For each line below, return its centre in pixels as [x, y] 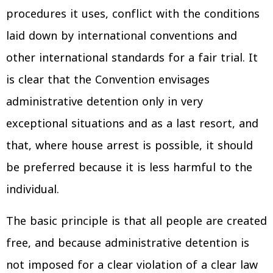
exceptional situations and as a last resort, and [132, 123]
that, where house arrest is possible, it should [129, 145]
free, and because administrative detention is [128, 243]
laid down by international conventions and [122, 36]
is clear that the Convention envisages [108, 80]
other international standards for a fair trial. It [132, 58]
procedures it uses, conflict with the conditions [133, 14]
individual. [33, 189]
